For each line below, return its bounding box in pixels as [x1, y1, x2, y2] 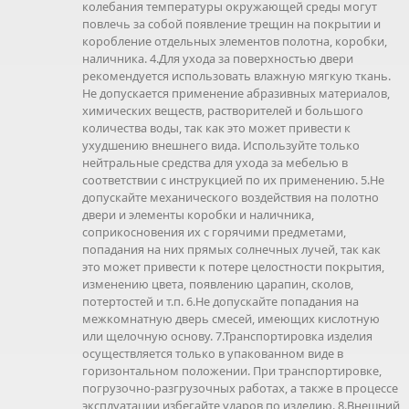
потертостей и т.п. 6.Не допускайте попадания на [82, 292, 359, 309]
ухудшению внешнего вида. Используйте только [82, 136, 360, 153]
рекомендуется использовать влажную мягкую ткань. [82, 67, 391, 84]
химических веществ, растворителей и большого [82, 101, 363, 119]
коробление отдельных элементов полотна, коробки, [82, 32, 387, 49]
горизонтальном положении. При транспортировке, [82, 362, 382, 379]
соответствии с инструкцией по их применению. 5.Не [82, 171, 384, 188]
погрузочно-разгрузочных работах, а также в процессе [82, 379, 398, 396]
